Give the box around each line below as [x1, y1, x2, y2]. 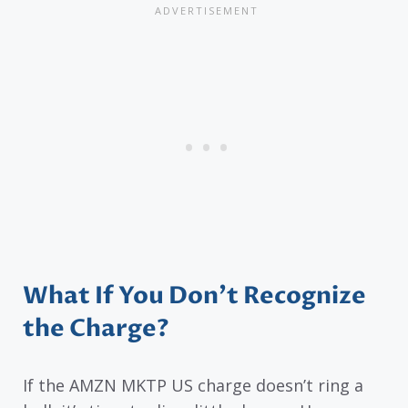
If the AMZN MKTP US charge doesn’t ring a [23, 374, 363, 397]
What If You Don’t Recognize [23, 280, 366, 313]
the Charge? [23, 312, 169, 346]
